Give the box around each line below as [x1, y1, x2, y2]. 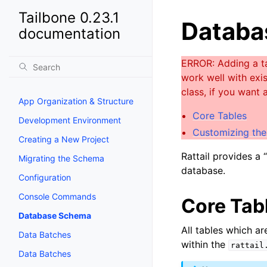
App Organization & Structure [18, 96, 133, 106]
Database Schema [18, 210, 91, 221]
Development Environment [18, 115, 121, 125]
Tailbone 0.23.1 [18, 9, 119, 26]
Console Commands [18, 191, 96, 201]
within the [181, 238, 228, 250]
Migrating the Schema [18, 153, 104, 163]
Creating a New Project [18, 134, 109, 144]
